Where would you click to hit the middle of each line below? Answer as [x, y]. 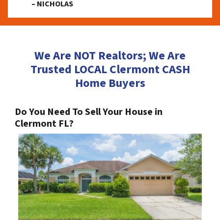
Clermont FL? [44, 124]
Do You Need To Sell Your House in [89, 112]
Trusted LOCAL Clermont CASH [110, 69]
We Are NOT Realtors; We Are [110, 55]
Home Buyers [110, 83]
